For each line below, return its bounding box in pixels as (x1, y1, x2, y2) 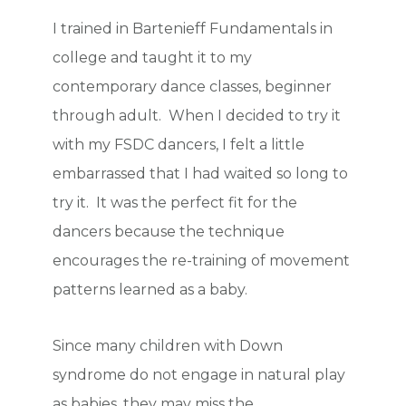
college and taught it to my (53, 49, 253, 67)
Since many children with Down (53, 337, 284, 355)
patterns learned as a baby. (53, 281, 248, 299)
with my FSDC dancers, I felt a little (53, 136, 305, 154)
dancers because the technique (53, 223, 285, 241)
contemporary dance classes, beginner (53, 78, 333, 96)
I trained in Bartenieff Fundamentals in (53, 20, 333, 38)
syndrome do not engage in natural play (53, 366, 346, 384)
